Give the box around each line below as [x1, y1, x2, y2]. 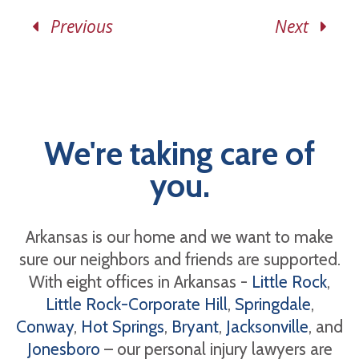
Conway [16, 317, 74, 337]
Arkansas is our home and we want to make [26, 227, 333, 247]
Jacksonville [226, 317, 309, 337]
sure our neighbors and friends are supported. [18, 249, 341, 269]
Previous [38, 15, 113, 38]
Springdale [234, 294, 311, 314]
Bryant [171, 317, 219, 337]
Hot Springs [81, 317, 164, 337]
